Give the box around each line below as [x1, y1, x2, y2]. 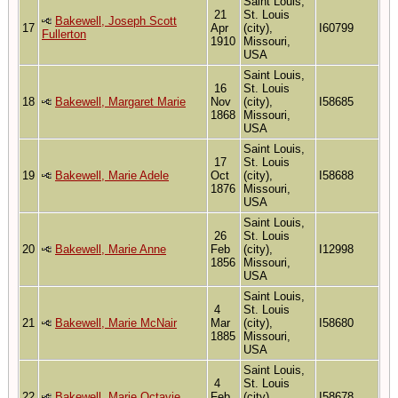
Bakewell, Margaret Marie [55, 94, 186, 108]
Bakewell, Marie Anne [55, 242, 166, 256]
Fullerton [42, 27, 86, 41]
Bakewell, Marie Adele [55, 168, 169, 182]
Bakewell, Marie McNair [55, 315, 177, 330]
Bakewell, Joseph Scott [55, 13, 177, 28]
